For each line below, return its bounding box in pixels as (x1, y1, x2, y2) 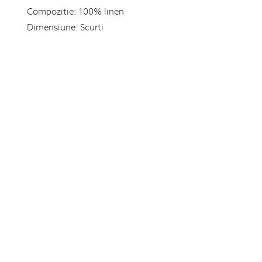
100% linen (78, 5, 124, 17)
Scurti (80, 21, 104, 33)
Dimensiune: (26, 21, 78, 33)
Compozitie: (26, 5, 77, 17)
